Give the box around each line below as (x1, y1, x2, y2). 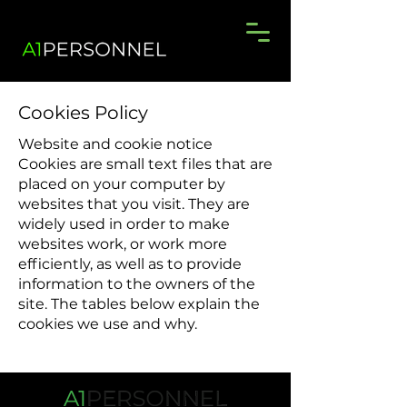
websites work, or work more (18, 235, 227, 253)
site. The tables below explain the (18, 295, 260, 313)
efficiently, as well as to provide (18, 255, 242, 273)
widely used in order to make (18, 215, 230, 233)
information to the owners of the (18, 275, 255, 293)
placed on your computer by (18, 175, 225, 193)
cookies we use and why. (18, 315, 197, 333)
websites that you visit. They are (18, 195, 250, 213)
